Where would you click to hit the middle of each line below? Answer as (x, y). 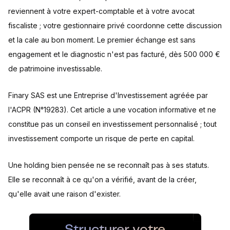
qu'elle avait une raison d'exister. (64, 194)
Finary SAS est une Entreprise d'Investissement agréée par (108, 95)
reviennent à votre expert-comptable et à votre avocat (101, 11)
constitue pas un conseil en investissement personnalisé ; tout (112, 124)
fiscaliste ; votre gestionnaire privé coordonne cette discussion (115, 26)
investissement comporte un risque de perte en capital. (101, 139)
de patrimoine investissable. (55, 69)
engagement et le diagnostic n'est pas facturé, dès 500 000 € (114, 54)
